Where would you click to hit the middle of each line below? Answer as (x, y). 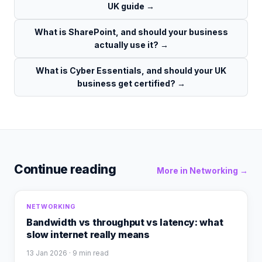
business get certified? (126, 84)
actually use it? (126, 45)
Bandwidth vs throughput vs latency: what (125, 223)
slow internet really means (88, 235)
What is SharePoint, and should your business (131, 32)
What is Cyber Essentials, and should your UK (131, 71)
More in (173, 171)
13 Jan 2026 (47, 254)
